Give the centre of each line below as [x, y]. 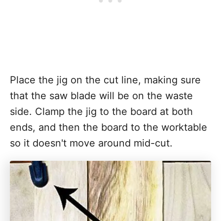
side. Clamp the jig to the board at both [101, 111]
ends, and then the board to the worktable [109, 127]
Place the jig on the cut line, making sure [105, 80]
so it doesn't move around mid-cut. [91, 143]
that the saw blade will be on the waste [101, 96]
